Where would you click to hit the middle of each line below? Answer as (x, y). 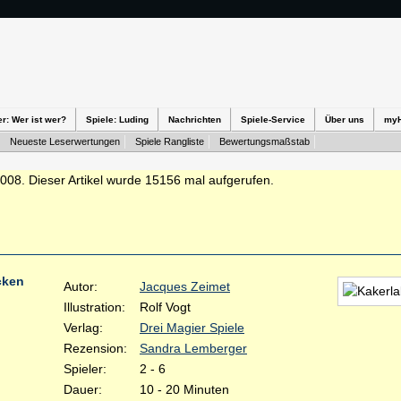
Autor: (81, 286)
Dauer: (83, 389)
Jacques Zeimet (185, 286)
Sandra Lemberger (193, 348)
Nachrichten (195, 119)
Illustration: (94, 307)
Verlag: (83, 328)
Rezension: (95, 348)
